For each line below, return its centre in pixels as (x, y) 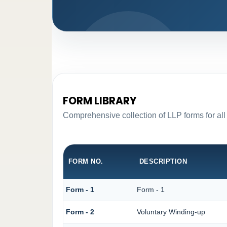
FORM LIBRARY (100, 101)
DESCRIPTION (163, 162)
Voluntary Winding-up (171, 212)
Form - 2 (80, 212)
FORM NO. (86, 162)
